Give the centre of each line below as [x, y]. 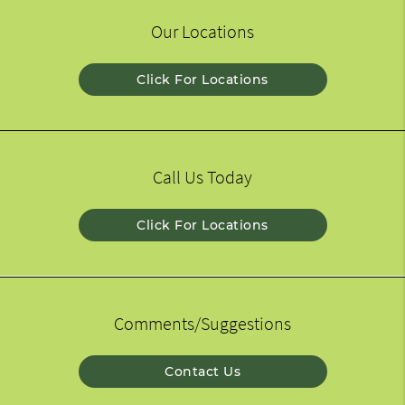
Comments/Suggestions [202, 324]
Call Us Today [202, 178]
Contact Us [202, 372]
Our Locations [202, 32]
